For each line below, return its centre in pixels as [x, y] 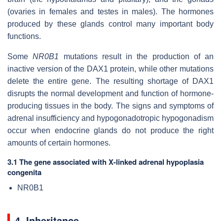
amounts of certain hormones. [59, 143]
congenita [24, 172]
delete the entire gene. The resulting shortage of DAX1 [110, 81]
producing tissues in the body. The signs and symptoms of [110, 106]
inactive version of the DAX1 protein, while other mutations [110, 69]
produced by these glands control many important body [110, 24]
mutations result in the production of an [136, 56]
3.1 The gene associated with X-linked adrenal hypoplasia [106, 162]
